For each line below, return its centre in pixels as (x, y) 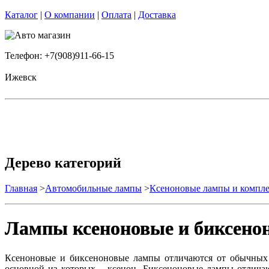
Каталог (21, 15)
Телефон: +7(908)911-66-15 (59, 56)
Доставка (157, 15)
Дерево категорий (63, 162)
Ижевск (21, 77)
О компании (70, 15)
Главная (21, 188)
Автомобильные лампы (93, 188)
